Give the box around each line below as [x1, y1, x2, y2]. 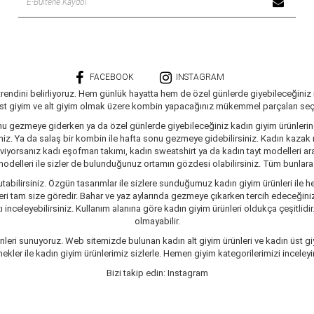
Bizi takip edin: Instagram [106, 267, 208, 278]
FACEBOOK [90, 71, 134, 82]
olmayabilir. [134, 215, 180, 226]
